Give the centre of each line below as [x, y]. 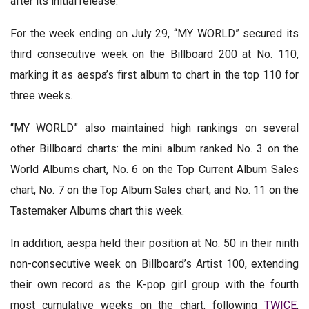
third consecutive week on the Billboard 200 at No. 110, [154, 54]
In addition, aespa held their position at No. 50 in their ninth [154, 243]
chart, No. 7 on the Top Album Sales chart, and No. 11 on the [154, 190]
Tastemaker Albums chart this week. [97, 210]
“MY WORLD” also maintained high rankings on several [154, 128]
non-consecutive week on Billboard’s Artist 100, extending [154, 263]
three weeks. [41, 95]
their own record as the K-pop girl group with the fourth [154, 284]
